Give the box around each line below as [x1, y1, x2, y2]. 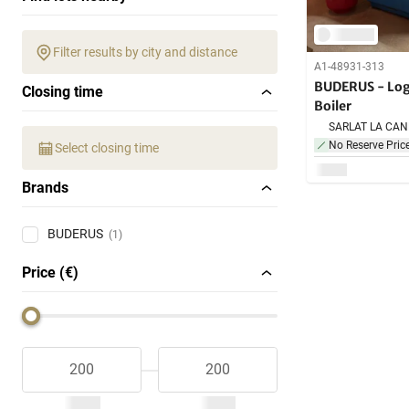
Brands [22, 179, 68, 197]
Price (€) [22, 264, 79, 282]
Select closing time [55, 141, 159, 156]
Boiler [314, 97, 351, 114]
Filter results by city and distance [53, 45, 237, 60]
